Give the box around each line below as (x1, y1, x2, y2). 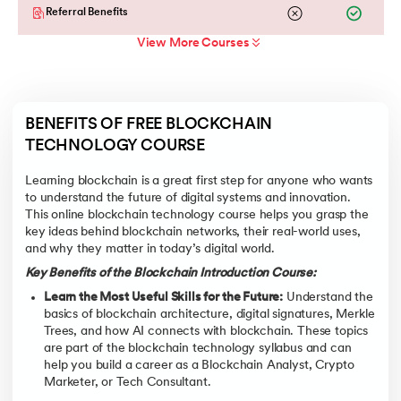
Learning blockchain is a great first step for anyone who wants (25, 174, 373, 188)
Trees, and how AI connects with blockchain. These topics (44, 325, 369, 339)
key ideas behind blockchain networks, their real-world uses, (25, 225, 361, 239)
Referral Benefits (45, 6, 128, 18)
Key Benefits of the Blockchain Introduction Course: (25, 267, 316, 281)
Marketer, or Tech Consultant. (44, 376, 211, 390)
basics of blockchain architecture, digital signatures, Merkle (44, 308, 375, 322)
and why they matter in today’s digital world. (25, 242, 275, 256)
